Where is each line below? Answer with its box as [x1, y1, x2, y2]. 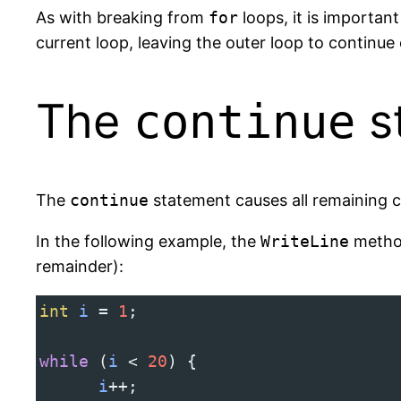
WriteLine [260, 232, 349, 252]
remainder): [36, 257, 124, 277]
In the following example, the [36, 232, 260, 252]
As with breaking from [36, 8, 209, 28]
